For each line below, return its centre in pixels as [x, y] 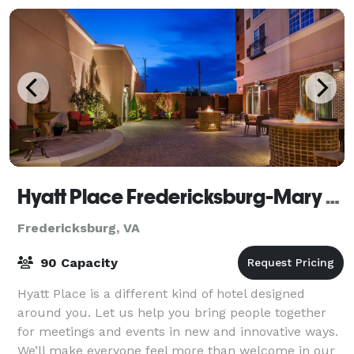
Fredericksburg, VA [79, 228]
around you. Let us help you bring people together [172, 312]
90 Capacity [77, 262]
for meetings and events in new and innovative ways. [178, 331]
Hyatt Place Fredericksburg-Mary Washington [333, 196]
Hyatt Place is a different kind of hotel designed [161, 293]
